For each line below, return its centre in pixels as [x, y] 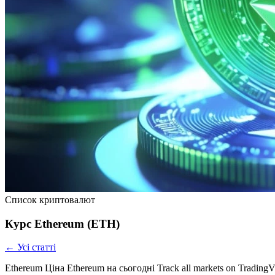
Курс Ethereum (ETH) [62, 223]
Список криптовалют [50, 200]
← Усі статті [30, 247]
